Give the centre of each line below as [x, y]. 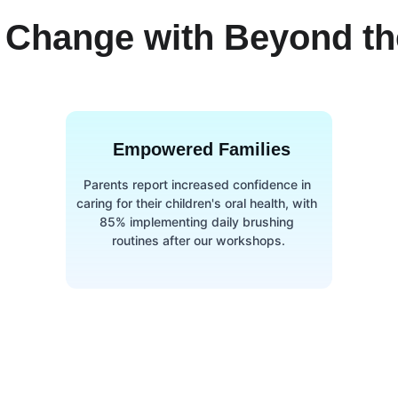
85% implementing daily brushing [199, 222]
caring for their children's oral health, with [199, 203]
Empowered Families [202, 149]
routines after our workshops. [199, 240]
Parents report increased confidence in [199, 184]
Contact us [195, 387]
